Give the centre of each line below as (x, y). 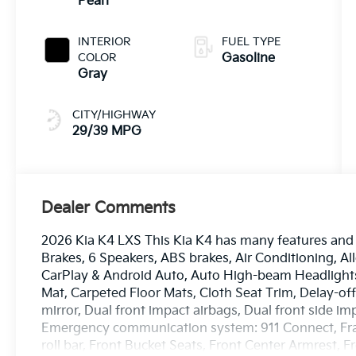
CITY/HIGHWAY (114, 114)
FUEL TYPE (251, 41)
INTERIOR (105, 41)
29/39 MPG (107, 131)
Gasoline (248, 58)
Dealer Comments (109, 208)
